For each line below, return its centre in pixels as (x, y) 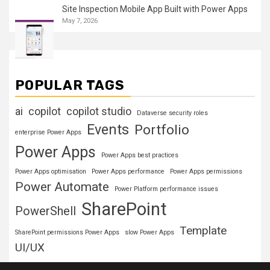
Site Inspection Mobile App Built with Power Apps (155, 9)
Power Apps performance (128, 172)
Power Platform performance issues (166, 189)
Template (203, 231)
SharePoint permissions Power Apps (67, 233)
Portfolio (162, 130)
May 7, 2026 (80, 21)
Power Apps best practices (140, 155)
